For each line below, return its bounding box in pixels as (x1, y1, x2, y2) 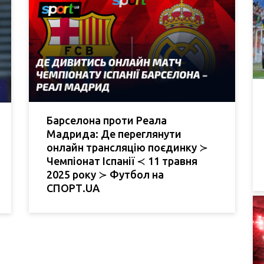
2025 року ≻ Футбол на (47, 168, 164, 180)
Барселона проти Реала (47, 114, 167, 126)
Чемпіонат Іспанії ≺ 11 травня (47, 154, 197, 167)
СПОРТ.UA (47, 181, 100, 194)
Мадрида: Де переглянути (47, 127, 181, 140)
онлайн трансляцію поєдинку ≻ (47, 141, 208, 153)
